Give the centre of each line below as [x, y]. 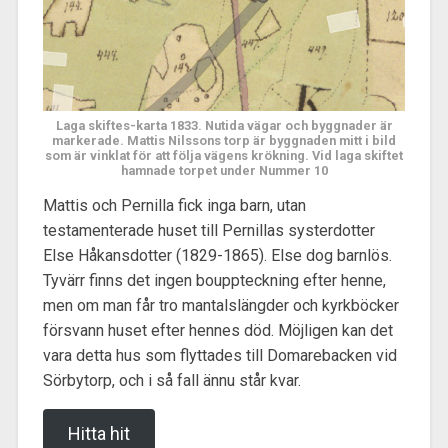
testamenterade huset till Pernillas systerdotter [208, 231]
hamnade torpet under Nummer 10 [224, 170]
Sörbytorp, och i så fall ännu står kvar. [171, 381]
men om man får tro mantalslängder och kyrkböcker [220, 306]
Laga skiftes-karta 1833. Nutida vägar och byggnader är [224, 125]
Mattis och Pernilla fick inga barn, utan [174, 206]
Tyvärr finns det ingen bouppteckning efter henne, [214, 281]
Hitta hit [98, 434]
